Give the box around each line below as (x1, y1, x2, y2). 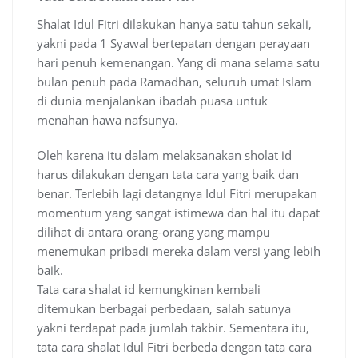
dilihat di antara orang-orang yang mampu (37, 224, 270, 241)
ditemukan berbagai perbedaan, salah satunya (37, 300, 291, 317)
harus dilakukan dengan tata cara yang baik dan (37, 166, 299, 183)
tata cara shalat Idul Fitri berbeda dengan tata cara (37, 339, 312, 356)
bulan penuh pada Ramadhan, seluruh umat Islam (37, 74, 312, 90)
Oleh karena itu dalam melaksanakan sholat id (37, 147, 292, 164)
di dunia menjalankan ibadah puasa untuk (37, 93, 268, 109)
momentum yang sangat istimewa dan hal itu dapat (37, 205, 320, 221)
